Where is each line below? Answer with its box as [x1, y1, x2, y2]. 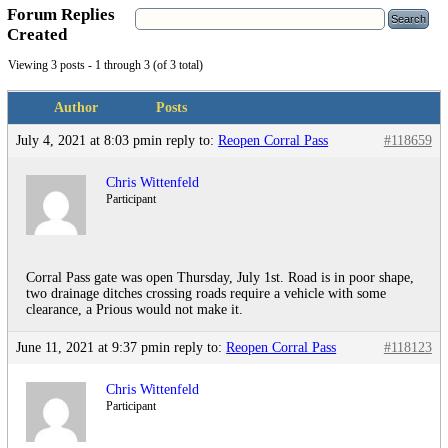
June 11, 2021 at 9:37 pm [16, 340, 160, 356]
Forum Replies [7, 5, 116, 25]
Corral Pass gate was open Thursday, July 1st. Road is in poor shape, [26, 270, 415, 286]
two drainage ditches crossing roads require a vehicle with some [26, 286, 387, 302]
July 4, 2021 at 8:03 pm [16, 133, 152, 149]
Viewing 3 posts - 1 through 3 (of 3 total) [8, 58, 204, 73]
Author [54, 100, 99, 116]
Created [7, 25, 68, 45]
